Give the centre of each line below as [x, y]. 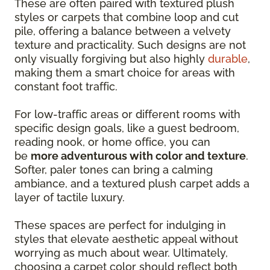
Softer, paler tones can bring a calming [114, 170]
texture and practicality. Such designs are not [130, 45]
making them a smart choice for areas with [125, 73]
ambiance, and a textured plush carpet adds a [132, 184]
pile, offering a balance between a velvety [123, 31]
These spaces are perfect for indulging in [120, 225]
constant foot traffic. [66, 86]
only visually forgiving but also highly [111, 59]
